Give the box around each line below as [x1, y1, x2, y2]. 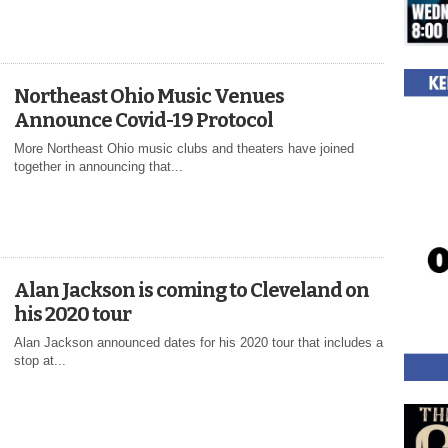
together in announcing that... [14, 159, 183, 175]
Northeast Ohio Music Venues [14, 84, 284, 109]
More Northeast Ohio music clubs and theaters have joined [14, 141, 354, 157]
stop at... [14, 353, 66, 369]
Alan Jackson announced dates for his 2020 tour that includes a [14, 335, 383, 351]
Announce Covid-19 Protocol [14, 108, 273, 133]
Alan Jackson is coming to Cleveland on [14, 278, 369, 303]
